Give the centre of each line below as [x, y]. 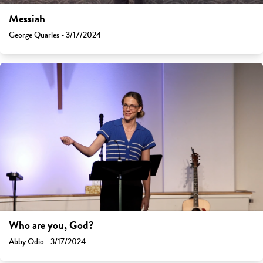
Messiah [27, 19]
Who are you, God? [51, 226]
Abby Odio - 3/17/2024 [47, 242]
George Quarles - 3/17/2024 [55, 35]
